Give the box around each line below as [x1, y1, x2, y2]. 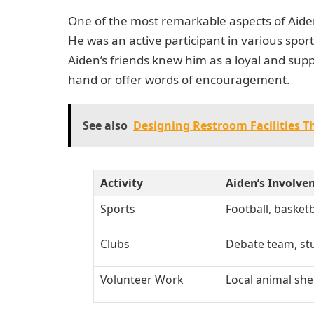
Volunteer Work [100, 272, 184, 288]
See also [83, 117, 128, 133]
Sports [100, 201, 136, 217]
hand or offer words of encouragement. [68, 71, 290, 88]
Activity [100, 175, 144, 191]
